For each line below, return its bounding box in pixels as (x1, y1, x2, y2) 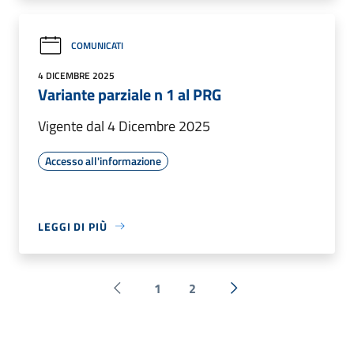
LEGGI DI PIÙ (38, 217, 107, 235)
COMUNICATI (71, 38, 123, 54)
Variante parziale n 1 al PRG (38, 81, 221, 107)
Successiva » (232, 287, 303, 307)
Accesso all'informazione (45, 152, 161, 169)
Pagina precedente (115, 287, 217, 307)
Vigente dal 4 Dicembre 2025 (38, 115, 210, 137)
